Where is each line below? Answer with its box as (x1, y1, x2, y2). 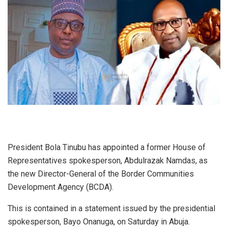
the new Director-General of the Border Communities (8, 169, 194, 179)
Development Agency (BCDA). (8, 182, 113, 192)
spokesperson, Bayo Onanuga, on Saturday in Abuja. (8, 217, 190, 227)
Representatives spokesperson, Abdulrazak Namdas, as (8, 156, 208, 166)
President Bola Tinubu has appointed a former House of (8, 142, 206, 153)
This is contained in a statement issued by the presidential (8, 204, 215, 214)
